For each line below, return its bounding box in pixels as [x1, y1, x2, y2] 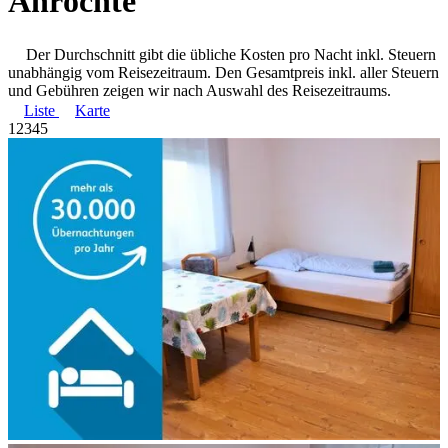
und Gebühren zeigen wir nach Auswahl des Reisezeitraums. [8, 81, 391, 99]
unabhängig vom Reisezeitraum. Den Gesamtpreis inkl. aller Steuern [8, 63, 439, 81]
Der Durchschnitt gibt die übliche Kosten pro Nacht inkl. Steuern [26, 45, 436, 63]
